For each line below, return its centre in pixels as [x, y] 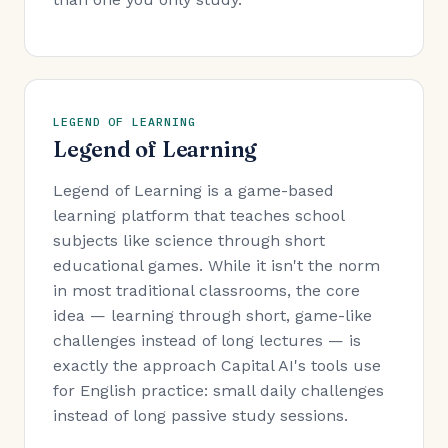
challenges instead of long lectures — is [207, 341]
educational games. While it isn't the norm [216, 266]
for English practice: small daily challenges [218, 391]
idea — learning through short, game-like [212, 316]
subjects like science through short [189, 241]
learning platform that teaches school [198, 216]
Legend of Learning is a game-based [193, 191]
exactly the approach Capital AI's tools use [217, 366]
